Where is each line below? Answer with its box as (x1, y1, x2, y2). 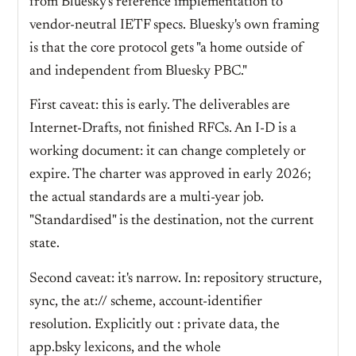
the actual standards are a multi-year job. (29, 191, 264, 206)
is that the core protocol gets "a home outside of (29, 41, 304, 56)
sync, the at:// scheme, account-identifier (29, 294, 262, 309)
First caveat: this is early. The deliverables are (29, 99, 290, 114)
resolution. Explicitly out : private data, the (29, 317, 280, 332)
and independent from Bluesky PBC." (29, 64, 247, 79)
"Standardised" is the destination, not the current (29, 214, 314, 229)
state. (29, 237, 60, 252)
